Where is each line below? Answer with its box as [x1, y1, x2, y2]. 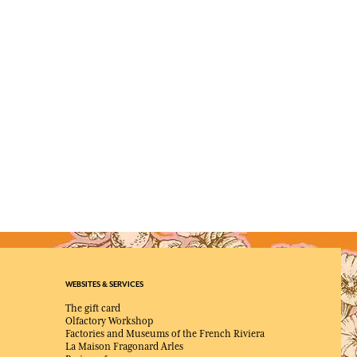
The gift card [65, 303, 120, 315]
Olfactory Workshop [65, 316, 153, 328]
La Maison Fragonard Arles [65, 341, 183, 353]
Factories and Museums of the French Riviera [65, 328, 265, 340]
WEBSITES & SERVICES [65, 280, 143, 290]
